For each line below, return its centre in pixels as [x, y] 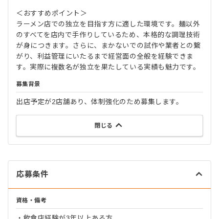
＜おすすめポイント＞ [52, 13]
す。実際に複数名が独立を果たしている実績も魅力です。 [108, 67]
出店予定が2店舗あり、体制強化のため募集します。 [100, 102]
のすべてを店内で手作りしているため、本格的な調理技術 [108, 35]
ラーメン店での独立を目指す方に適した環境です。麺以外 [108, 24]
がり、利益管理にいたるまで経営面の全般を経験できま [105, 56]
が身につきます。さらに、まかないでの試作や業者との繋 [109, 46]
